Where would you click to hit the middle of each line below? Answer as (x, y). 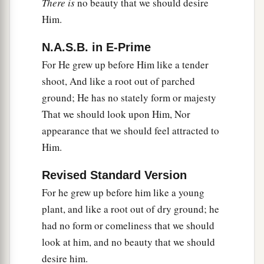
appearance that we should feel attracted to (131, 131)
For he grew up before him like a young (123, 193)
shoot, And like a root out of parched (118, 81)
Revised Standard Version (114, 175)
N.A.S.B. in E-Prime (96, 47)
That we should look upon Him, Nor (116, 114)
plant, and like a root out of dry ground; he (131, 209)
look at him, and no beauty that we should (128, 242)
